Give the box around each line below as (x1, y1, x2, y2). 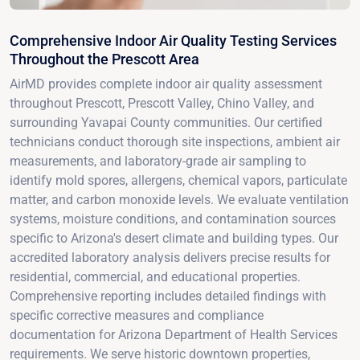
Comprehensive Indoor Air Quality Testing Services (10, 31, 337, 49)
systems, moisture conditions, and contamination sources (10, 211, 336, 227)
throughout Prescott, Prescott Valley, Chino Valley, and (10, 95, 314, 111)
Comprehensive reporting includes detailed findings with (10, 288, 326, 304)
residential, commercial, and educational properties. (10, 268, 301, 284)
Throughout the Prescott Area (10, 50, 199, 67)
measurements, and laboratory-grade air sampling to (10, 153, 306, 169)
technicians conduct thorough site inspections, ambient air (10, 133, 340, 149)
